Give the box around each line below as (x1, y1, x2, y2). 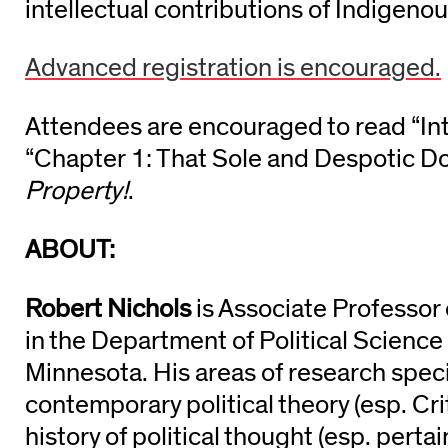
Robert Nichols (25, 295, 191, 322)
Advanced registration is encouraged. (25, 55, 441, 82)
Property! (25, 178, 128, 205)
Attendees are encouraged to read (25, 114, 406, 141)
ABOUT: (25, 236, 115, 263)
